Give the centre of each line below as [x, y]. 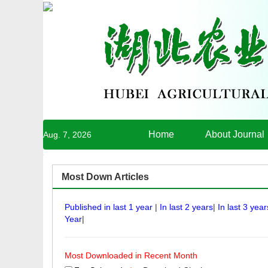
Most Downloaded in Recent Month [131, 255]
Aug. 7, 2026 [67, 135]
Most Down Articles [105, 177]
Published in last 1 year [110, 207]
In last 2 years [186, 207]
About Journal [235, 134]
